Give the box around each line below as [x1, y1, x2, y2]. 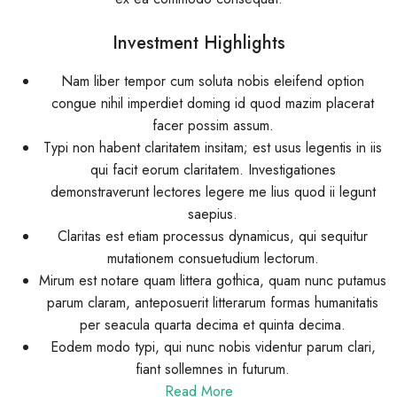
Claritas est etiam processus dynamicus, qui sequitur [58, 225, 368, 246]
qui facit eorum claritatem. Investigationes [90, 159, 336, 180]
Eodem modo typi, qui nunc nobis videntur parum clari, [50, 336, 376, 357]
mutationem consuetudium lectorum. [106, 247, 319, 269]
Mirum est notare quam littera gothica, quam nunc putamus [39, 269, 386, 291]
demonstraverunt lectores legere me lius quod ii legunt [50, 181, 376, 202]
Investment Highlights [112, 29, 285, 56]
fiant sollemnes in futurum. [136, 358, 290, 379]
